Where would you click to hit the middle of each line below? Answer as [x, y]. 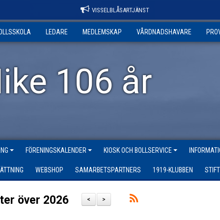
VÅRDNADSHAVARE [164, 32]
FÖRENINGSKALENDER [56, 150]
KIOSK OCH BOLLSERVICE [138, 150]
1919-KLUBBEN [173, 170]
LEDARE [57, 32]
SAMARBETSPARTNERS [108, 170]
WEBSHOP [49, 170]
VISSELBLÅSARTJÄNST [121, 10]
